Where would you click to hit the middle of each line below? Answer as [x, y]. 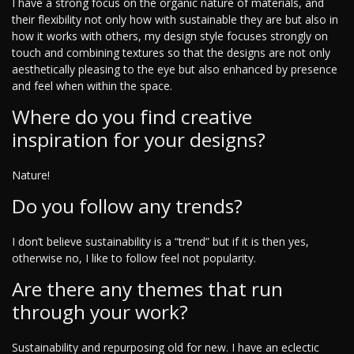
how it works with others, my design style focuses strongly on [170, 36]
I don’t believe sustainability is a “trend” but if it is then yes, [160, 242]
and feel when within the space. [92, 86]
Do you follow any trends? [127, 206]
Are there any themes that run [147, 289]
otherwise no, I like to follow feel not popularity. [134, 258]
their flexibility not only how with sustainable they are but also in [175, 20]
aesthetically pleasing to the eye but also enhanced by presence [175, 70]
